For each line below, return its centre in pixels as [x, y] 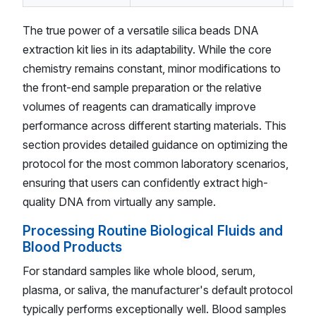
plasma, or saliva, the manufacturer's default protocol [158, 290]
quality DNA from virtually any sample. [119, 201]
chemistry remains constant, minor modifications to [152, 68]
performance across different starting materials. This [154, 125]
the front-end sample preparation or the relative [142, 87]
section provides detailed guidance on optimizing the [155, 144]
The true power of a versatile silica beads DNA [141, 30]
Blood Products [72, 247]
